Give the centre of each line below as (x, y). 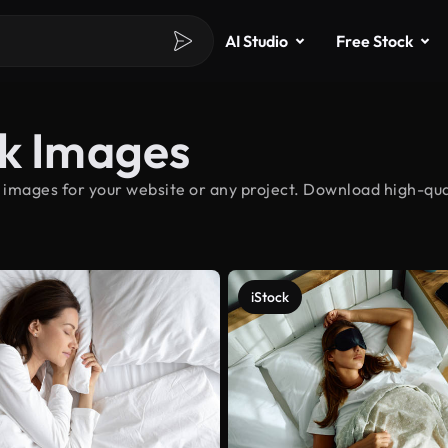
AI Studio (256, 41)
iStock (270, 297)
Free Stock (374, 41)
